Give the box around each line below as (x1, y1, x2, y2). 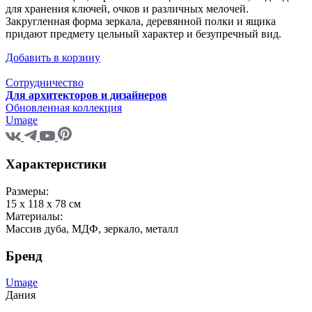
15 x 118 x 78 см (6, 197, 81, 210)
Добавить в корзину (6, 52, 100, 64)
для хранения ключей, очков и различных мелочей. (6, 3, 249, 15)
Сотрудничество (6, 77, 84, 89)
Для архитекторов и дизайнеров (6, 89, 167, 102)
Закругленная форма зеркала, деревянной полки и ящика (6, 15, 276, 28)
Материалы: (6, 210, 63, 222)
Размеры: (6, 185, 49, 197)
